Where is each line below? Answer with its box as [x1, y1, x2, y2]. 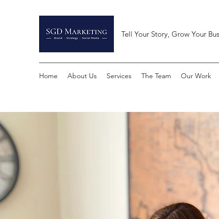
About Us [67, 71, 97, 80]
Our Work [181, 71, 211, 80]
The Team [141, 71, 171, 80]
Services [107, 71, 131, 80]
